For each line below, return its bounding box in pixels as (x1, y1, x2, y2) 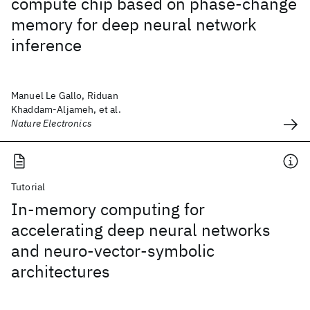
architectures (11, 260, 110, 282)
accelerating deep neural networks (11, 219, 271, 241)
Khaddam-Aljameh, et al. (11, 103, 121, 116)
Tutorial (11, 181, 46, 193)
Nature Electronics (11, 117, 92, 129)
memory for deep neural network (11, 13, 257, 35)
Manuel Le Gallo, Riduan (11, 89, 118, 102)
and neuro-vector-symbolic (11, 239, 215, 262)
